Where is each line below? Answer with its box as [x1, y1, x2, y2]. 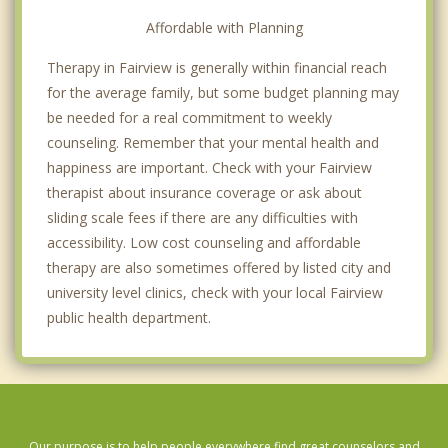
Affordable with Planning [145, 17, 303, 37]
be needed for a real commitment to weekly [47, 107, 332, 127]
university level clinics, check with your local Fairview [47, 282, 383, 302]
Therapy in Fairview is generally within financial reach [47, 57, 387, 77]
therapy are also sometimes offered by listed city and [47, 257, 391, 277]
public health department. [47, 307, 211, 327]
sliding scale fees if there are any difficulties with [47, 207, 358, 227]
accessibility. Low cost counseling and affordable [47, 232, 361, 252]
